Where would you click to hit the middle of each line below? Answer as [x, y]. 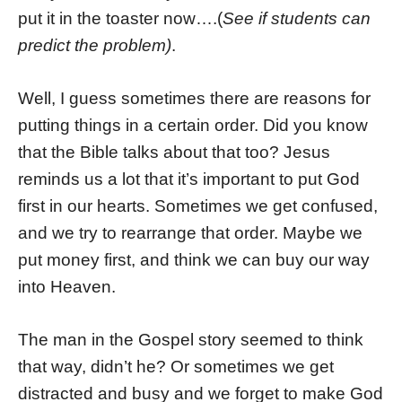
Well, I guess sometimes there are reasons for [194, 99]
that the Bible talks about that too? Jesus [174, 153]
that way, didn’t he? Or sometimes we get [176, 367]
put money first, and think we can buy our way [194, 260]
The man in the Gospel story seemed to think [191, 340]
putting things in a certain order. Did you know [193, 126]
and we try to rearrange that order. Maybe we [190, 233]
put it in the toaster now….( [120, 19]
